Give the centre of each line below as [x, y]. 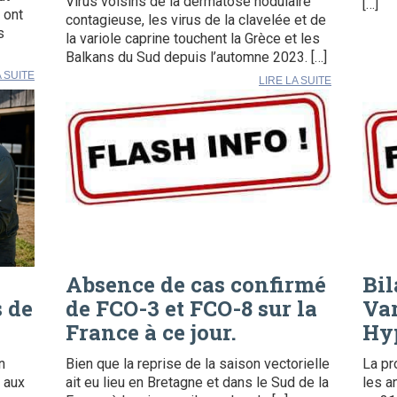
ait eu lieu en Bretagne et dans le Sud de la [197, 382]
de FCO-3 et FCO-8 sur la [191, 308]
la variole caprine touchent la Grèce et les [193, 39]
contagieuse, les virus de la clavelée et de [196, 20]
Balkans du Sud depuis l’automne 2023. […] [196, 58]
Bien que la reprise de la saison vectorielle [198, 363]
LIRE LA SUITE [295, 81]
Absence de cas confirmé [196, 284]
